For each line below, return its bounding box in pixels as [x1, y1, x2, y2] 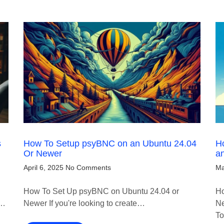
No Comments [65, 163, 111, 172]
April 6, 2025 [23, 163, 64, 172]
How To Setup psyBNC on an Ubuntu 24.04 [23, 138, 197, 149]
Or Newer [23, 148, 62, 159]
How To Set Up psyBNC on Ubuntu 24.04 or [23, 187, 179, 196]
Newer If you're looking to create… [23, 199, 145, 208]
